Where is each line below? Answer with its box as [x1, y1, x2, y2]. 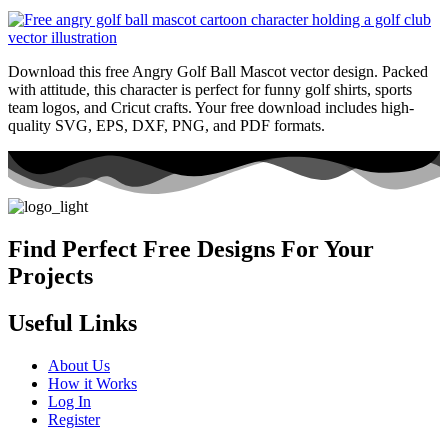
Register [48, 410, 100, 428]
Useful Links [8, 309, 137, 336]
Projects [8, 262, 93, 289]
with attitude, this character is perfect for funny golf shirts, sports [8, 80, 412, 98]
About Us [48, 356, 110, 374]
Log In [48, 392, 91, 410]
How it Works [48, 374, 137, 392]
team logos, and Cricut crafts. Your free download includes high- [8, 98, 414, 116]
